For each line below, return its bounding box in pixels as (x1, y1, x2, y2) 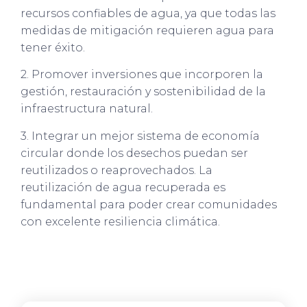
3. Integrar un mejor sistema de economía (21, 129, 260, 143)
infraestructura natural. (21, 102, 153, 116)
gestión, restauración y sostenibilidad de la (21, 85, 266, 99)
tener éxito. (21, 40, 85, 54)
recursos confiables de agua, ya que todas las (21, 6, 275, 20)
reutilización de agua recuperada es (21, 180, 225, 194)
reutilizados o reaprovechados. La (21, 163, 212, 177)
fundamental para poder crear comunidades (21, 197, 277, 211)
